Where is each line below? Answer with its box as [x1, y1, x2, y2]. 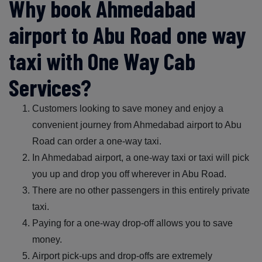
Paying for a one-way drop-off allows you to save [32, 218, 233, 228]
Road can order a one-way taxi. [32, 136, 161, 146]
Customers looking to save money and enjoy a [32, 103, 223, 113]
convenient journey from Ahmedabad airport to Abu [32, 119, 242, 130]
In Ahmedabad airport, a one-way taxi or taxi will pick [32, 152, 249, 163]
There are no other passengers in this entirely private [32, 185, 250, 195]
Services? [9, 73, 91, 101]
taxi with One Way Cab [9, 46, 195, 75]
